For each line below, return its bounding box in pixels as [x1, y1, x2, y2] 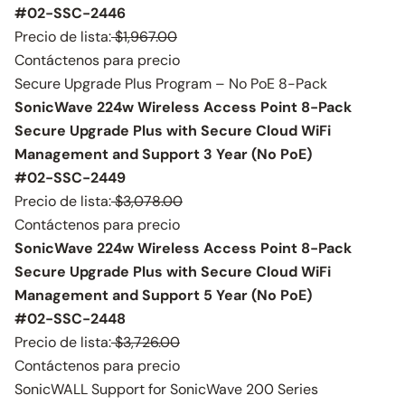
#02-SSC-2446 [14, 4, 126, 23]
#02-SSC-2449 [14, 168, 126, 187]
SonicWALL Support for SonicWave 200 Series [14, 380, 318, 399]
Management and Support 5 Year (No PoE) [14, 286, 312, 305]
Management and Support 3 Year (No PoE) [14, 145, 312, 164]
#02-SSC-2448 [14, 309, 126, 328]
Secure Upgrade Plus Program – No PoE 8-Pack [14, 74, 327, 93]
